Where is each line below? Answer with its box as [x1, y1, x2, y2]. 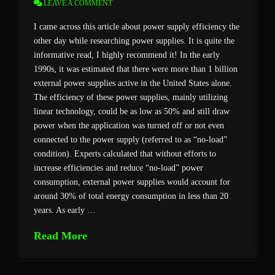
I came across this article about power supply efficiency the [34, 21, 240, 31]
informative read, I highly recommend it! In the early [34, 50, 220, 60]
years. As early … [34, 205, 96, 215]
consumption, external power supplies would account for [34, 177, 231, 187]
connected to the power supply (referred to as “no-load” [34, 134, 228, 144]
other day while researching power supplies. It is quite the [34, 36, 235, 45]
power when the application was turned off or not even [34, 120, 225, 130]
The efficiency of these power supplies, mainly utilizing [34, 92, 228, 102]
